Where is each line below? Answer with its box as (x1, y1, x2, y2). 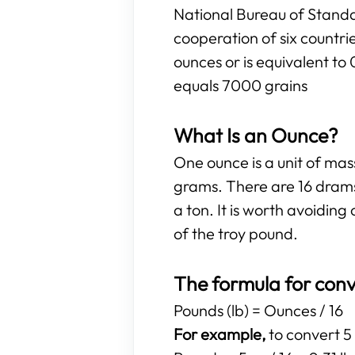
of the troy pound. (174, 223, 298, 243)
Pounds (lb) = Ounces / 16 (174, 300, 343, 320)
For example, (174, 324, 265, 344)
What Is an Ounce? (174, 123, 338, 148)
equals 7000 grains (174, 75, 307, 95)
